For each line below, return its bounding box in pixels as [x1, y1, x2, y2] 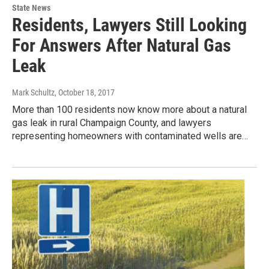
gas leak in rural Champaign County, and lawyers [12, 117, 211, 129]
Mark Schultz [12, 88, 55, 98]
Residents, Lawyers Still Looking [12, 14, 247, 36]
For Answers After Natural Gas [12, 35, 231, 56]
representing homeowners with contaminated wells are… [12, 130, 248, 142]
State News [12, 3, 50, 13]
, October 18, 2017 [55, 88, 115, 98]
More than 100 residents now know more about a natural [12, 104, 247, 116]
